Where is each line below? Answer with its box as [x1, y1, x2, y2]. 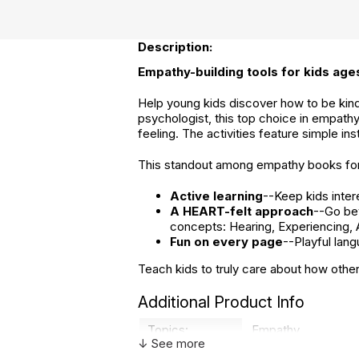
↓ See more [138, 336, 205, 351]
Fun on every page [170, 234, 283, 249]
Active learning [170, 188, 263, 204]
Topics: [147, 322, 188, 337]
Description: [138, 39, 212, 54]
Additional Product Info [138, 292, 305, 312]
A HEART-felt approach [170, 204, 313, 219]
